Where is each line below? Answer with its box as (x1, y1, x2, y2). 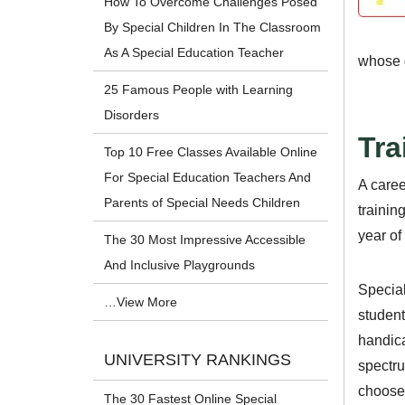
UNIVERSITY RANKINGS (104, 351, 292, 370)
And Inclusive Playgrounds (104, 258, 256, 273)
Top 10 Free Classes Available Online (104, 145, 318, 160)
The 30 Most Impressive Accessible (104, 232, 306, 248)
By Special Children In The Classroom (104, 20, 322, 35)
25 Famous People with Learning (104, 82, 294, 98)
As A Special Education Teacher (104, 45, 285, 61)
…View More (104, 295, 178, 310)
